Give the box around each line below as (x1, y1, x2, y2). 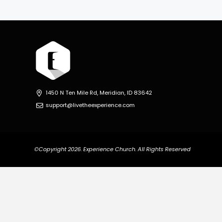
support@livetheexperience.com (46, 101, 135, 109)
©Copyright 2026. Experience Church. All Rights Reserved (34, 145, 191, 154)
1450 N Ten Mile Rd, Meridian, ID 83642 (46, 88, 152, 97)
